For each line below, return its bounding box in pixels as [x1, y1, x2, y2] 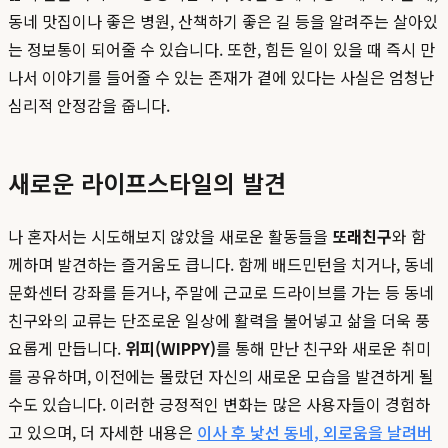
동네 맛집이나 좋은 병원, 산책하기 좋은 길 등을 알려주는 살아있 [8, 9, 438, 34]
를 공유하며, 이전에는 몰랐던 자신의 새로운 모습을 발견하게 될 [8, 364, 434, 389]
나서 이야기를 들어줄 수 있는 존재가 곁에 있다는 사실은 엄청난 [8, 65, 434, 90]
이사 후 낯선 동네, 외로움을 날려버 [197, 420, 432, 445]
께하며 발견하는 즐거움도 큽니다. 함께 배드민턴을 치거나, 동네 [8, 252, 434, 277]
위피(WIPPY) [125, 336, 216, 361]
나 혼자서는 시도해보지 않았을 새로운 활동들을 [8, 224, 332, 249]
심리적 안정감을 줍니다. [8, 93, 170, 118]
